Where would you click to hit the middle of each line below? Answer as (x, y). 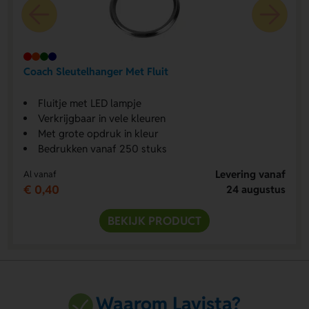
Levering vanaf (251, 174)
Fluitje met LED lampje (89, 103)
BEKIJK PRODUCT (154, 220)
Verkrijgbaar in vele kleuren (101, 118)
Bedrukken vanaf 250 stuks (102, 148)
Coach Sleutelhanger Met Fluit (96, 72)
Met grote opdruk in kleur (98, 133)
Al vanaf (40, 174)
